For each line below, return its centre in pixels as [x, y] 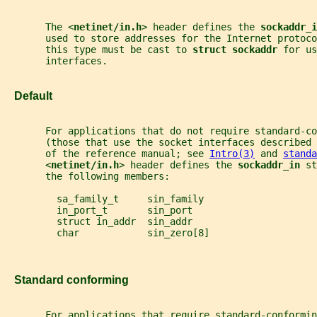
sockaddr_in [272, 165]
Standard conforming [67, 279]
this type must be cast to [99, 49]
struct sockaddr [238, 49]
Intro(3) [232, 154]
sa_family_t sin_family [105, 199]
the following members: [88, 177]
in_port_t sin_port [99, 211]
